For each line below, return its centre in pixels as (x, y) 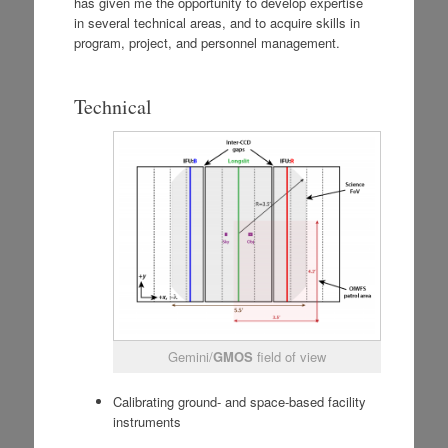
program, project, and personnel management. (206, 42)
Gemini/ (190, 356)
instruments (146, 422)
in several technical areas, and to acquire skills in (216, 22)
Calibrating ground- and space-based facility (239, 402)
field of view (289, 356)
